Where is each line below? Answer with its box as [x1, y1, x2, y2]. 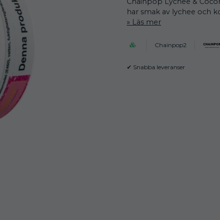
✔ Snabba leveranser [127, 63, 186, 71]
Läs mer [132, 17, 162, 27]
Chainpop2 [155, 41, 187, 49]
